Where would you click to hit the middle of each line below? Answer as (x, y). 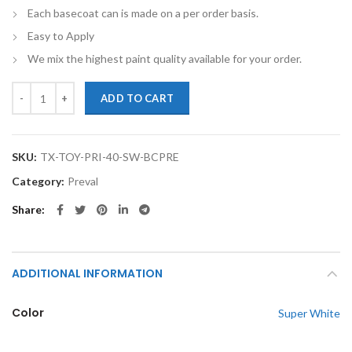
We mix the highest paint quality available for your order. (165, 59)
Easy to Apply (61, 36)
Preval (83, 181)
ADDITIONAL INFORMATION (87, 273)
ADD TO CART (137, 98)
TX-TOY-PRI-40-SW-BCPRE (110, 157)
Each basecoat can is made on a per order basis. (143, 13)
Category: (39, 181)
